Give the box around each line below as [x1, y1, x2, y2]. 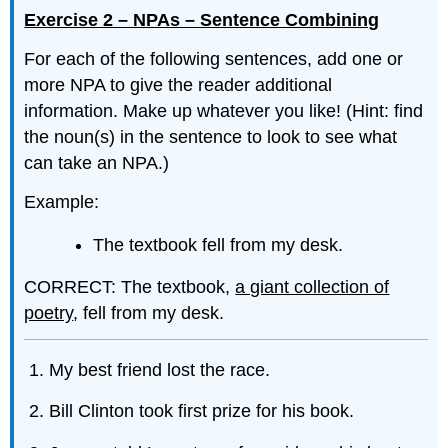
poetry [24, 303, 74, 324]
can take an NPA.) [24, 153, 170, 174]
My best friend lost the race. [49, 359, 271, 380]
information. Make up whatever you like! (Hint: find [24, 101, 424, 122]
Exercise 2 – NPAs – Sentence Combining [24, 10, 380, 31]
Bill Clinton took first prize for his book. [49, 401, 355, 422]
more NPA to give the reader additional [24, 75, 333, 96]
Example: [24, 191, 100, 212]
